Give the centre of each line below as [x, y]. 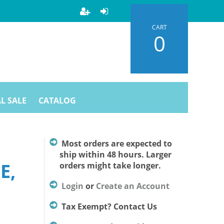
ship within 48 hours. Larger [110, 154]
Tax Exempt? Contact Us [109, 206]
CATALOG [57, 100]
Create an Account [132, 186]
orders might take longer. [105, 165]
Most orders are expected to [116, 143]
